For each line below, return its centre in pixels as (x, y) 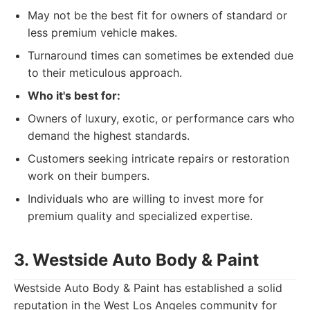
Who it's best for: (74, 95)
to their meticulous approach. (105, 73)
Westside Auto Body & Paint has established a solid (148, 288)
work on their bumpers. (89, 176)
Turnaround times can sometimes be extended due (161, 55)
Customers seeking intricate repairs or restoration (158, 158)
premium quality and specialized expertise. (140, 216)
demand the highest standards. (109, 136)
